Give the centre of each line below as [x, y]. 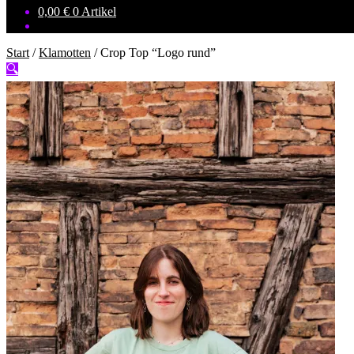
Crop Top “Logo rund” [158, 53]
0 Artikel [94, 11]
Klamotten [65, 53]
